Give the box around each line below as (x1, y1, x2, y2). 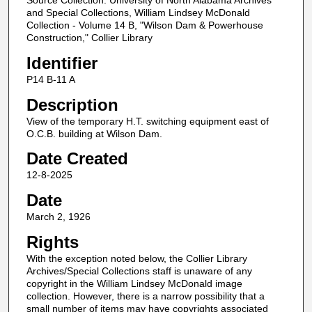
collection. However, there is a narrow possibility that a (26, 290, 265, 302)
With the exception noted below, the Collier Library (26, 252, 247, 264)
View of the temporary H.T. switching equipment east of (26, 115, 269, 127)
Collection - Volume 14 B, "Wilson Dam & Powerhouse (26, 19, 263, 31)
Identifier (26, 53, 97, 72)
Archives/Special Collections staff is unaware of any (26, 265, 252, 276)
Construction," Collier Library (26, 32, 153, 44)
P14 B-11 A (26, 73, 75, 85)
